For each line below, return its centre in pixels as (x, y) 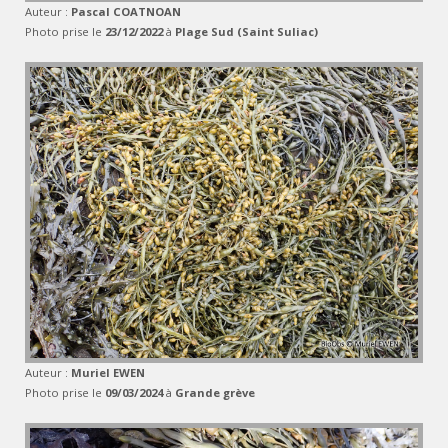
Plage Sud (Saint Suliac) (246, 31)
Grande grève (215, 392)
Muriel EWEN (108, 372)
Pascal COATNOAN (126, 11)
